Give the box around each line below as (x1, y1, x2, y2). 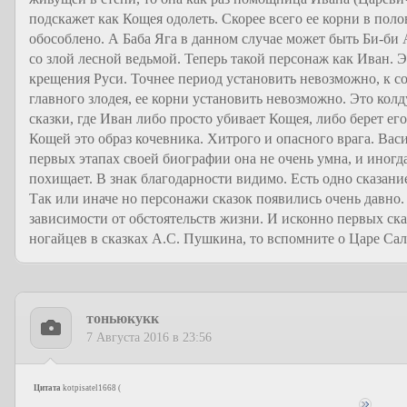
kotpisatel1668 (63, 383, 116, 392)
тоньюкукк (86, 311, 159, 326)
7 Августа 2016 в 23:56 (86, 331, 212, 344)
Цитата (34, 383, 61, 392)
